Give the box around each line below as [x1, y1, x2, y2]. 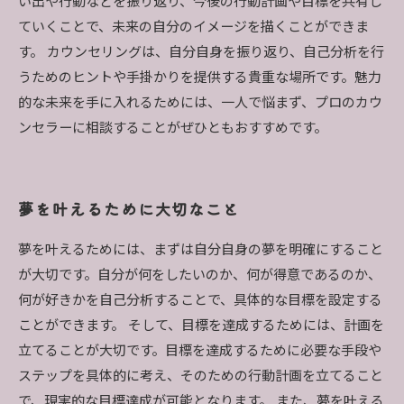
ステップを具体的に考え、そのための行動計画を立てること [18, 368, 383, 384]
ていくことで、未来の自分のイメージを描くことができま [18, 19, 369, 35]
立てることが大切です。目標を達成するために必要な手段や [18, 343, 381, 359]
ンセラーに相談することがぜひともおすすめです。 [18, 120, 327, 136]
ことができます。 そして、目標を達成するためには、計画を [18, 317, 384, 334]
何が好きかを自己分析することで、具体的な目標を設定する [18, 292, 382, 308]
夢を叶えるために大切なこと [18, 197, 241, 220]
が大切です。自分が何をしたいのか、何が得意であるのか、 [18, 267, 381, 283]
